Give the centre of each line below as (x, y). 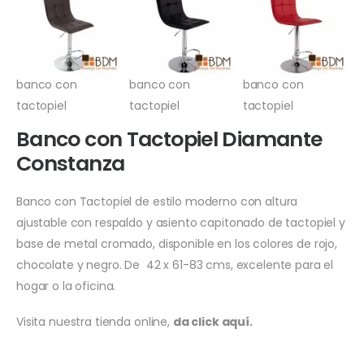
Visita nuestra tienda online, (95, 321)
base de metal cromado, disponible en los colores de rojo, (177, 243)
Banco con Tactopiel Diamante (169, 139)
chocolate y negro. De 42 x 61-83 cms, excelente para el (175, 264)
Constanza (71, 163)
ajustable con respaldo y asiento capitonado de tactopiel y (181, 222)
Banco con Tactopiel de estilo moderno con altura (157, 201)
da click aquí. (212, 321)
